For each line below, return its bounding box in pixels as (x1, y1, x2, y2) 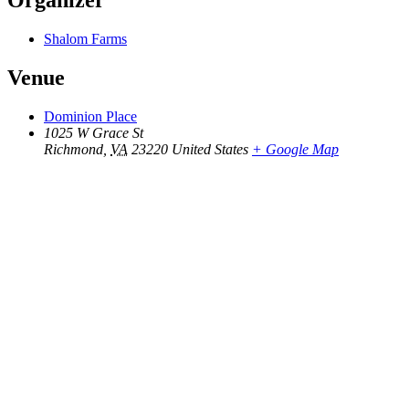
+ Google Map (252, 141, 339, 157)
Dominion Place (44, 108, 137, 124)
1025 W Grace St (44, 124, 143, 141)
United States (172, 141, 248, 157)
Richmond (44, 141, 103, 157)
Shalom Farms (44, 31, 127, 47)
